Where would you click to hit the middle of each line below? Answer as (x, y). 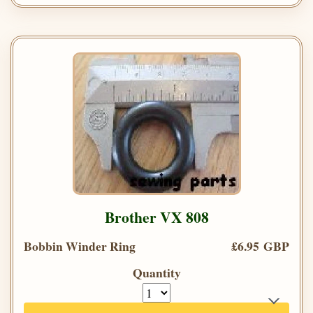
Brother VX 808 (156, 217)
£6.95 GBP (260, 246)
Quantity (156, 272)
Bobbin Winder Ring (80, 246)
